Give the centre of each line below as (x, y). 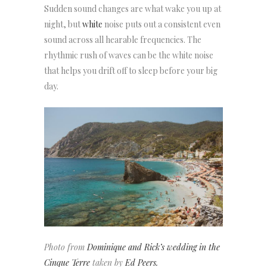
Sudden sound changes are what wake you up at (133, 9)
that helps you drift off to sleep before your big (131, 71)
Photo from (66, 247)
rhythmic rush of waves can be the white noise (129, 55)
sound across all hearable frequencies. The (123, 40)
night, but (62, 24)
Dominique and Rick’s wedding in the (153, 247)
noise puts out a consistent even (162, 24)
